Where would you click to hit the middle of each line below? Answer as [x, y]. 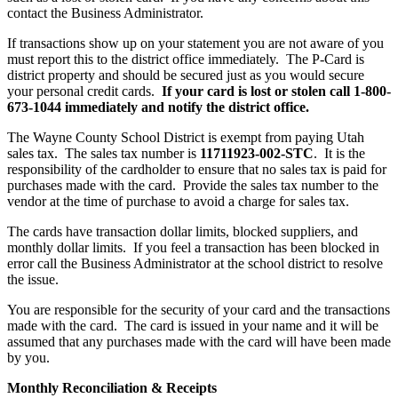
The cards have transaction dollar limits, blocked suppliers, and [183, 231]
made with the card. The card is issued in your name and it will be [193, 325]
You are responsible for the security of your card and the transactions [199, 309]
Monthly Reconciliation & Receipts [112, 387]
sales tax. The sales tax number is [103, 153]
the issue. [33, 279]
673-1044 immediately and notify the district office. [158, 107]
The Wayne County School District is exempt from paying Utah [186, 137]
